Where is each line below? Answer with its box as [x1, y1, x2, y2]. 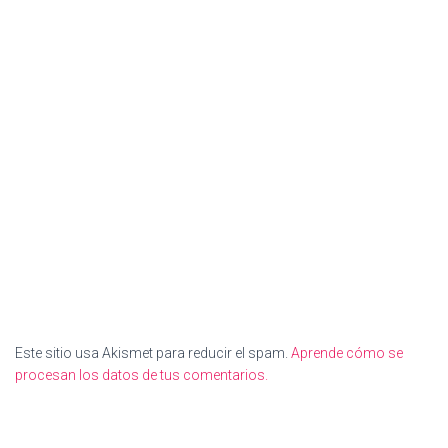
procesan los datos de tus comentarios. [15, 367, 268, 383]
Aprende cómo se [291, 345, 403, 361]
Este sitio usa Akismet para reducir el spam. [15, 345, 291, 361]
